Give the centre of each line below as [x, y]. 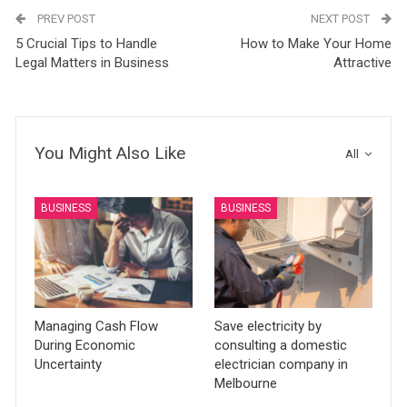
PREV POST [65, 19]
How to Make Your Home [316, 44]
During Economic [85, 345]
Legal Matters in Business [93, 63]
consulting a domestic [281, 345]
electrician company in [281, 364]
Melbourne [246, 383]
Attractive [362, 63]
